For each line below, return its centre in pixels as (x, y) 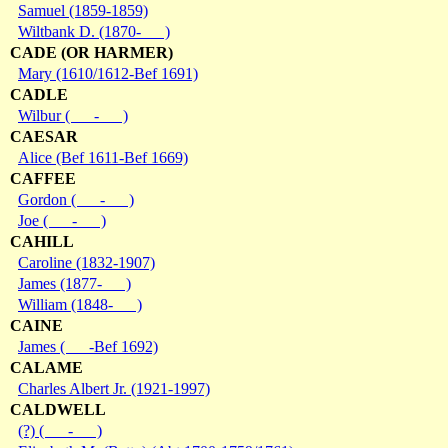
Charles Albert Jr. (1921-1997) (114, 388)
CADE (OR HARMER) (91, 52)
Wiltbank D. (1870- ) (94, 31)
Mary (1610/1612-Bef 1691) (108, 73)
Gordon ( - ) (76, 199)
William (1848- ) (80, 304)
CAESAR (44, 136)
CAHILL (42, 241)
